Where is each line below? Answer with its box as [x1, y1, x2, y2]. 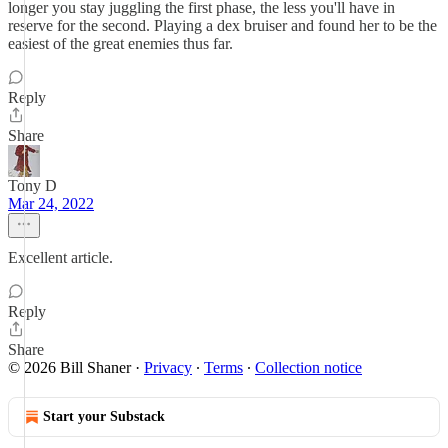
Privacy [144, 359, 192, 376]
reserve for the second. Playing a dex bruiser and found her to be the [8, 17, 437, 34]
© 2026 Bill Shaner [8, 359, 131, 376]
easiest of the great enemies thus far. [8, 35, 233, 52]
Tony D [8, 177, 57, 194]
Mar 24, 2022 [8, 195, 94, 212]
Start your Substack [43, 409, 165, 424]
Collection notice [255, 359, 362, 376]
